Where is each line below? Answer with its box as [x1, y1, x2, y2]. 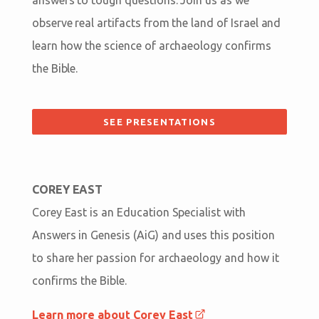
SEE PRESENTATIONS [103, 116, 216, 127]
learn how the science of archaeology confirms [31, 38, 271, 52]
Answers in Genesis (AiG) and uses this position [31, 228, 275, 241]
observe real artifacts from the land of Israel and [31, 16, 281, 29]
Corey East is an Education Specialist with [31, 205, 246, 219]
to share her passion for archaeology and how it [31, 251, 279, 264]
